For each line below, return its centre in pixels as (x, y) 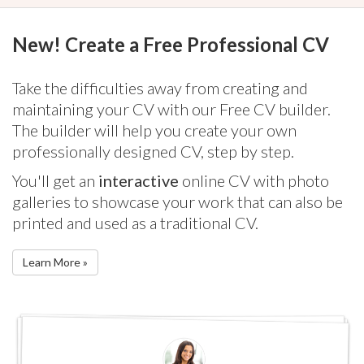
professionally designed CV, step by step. (153, 151)
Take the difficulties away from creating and (160, 88)
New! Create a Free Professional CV (171, 44)
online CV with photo (254, 180)
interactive (139, 180)
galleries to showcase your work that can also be (178, 201)
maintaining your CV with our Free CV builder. (171, 109)
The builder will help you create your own (154, 130)
